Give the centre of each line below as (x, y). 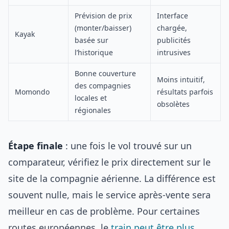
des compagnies (103, 86)
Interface (173, 16)
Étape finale (36, 146)
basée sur (91, 40)
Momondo (32, 92)
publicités (174, 40)
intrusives (174, 52)
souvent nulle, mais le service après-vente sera (109, 195)
